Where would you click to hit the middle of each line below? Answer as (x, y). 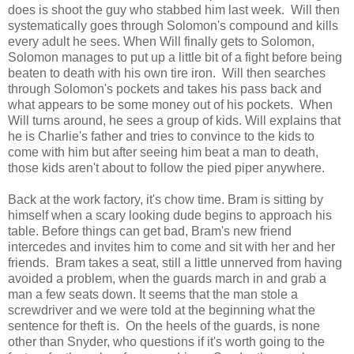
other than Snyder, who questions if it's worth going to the (166, 341)
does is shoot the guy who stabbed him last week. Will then (174, 9)
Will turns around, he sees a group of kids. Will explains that (174, 120)
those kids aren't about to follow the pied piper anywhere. (168, 168)
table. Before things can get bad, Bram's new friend (150, 231)
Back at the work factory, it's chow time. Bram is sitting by (166, 199)
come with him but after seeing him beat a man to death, (163, 152)
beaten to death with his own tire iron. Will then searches (167, 73)
